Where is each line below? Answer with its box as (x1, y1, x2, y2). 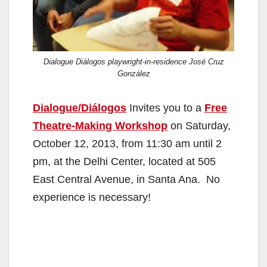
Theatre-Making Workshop (33, 119, 167, 132)
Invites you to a (126, 101, 204, 114)
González (117, 69, 150, 78)
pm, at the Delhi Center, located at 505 (33, 155, 216, 167)
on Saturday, (167, 119, 231, 132)
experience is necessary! (33, 191, 151, 203)
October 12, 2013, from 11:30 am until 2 (33, 137, 222, 150)
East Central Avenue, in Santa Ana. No (33, 173, 220, 185)
